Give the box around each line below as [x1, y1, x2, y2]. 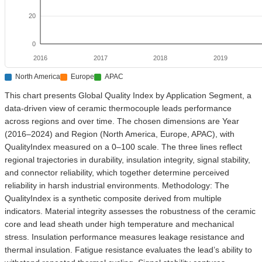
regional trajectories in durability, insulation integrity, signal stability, [5, 154, 250, 164]
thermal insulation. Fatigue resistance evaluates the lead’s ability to [5, 244, 252, 254]
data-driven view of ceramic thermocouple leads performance [5, 103, 232, 113]
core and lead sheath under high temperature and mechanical [5, 219, 234, 229]
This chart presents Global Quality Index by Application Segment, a [5, 90, 251, 100]
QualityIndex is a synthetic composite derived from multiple [5, 193, 222, 203]
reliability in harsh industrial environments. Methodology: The [5, 180, 229, 190]
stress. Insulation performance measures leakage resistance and [5, 232, 244, 242]
